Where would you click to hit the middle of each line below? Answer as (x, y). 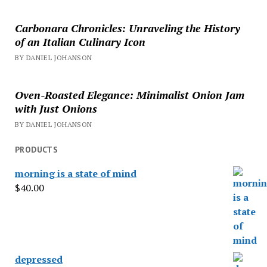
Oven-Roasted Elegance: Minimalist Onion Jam (129, 94)
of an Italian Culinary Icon (80, 41)
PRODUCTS (36, 149)
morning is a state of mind (75, 174)
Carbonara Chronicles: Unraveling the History (127, 28)
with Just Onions (56, 108)
